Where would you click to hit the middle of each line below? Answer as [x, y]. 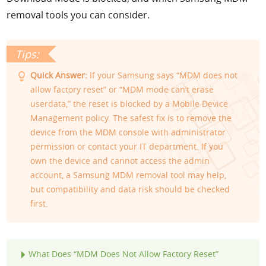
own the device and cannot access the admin [120, 160]
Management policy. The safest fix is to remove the [131, 118]
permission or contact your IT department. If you [127, 146]
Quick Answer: [59, 75]
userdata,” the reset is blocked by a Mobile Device [129, 103]
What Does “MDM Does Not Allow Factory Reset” [124, 254]
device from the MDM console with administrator [128, 132]
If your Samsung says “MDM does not [163, 75]
